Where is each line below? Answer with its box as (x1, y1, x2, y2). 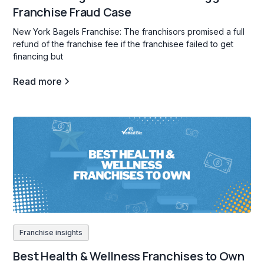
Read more (13, 75, 62, 87)
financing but (13, 51, 64, 61)
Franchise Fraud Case (13, 4, 131, 20)
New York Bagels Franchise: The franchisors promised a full (13, 26, 245, 37)
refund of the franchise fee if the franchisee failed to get (13, 38, 234, 49)
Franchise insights (19, 227, 83, 237)
